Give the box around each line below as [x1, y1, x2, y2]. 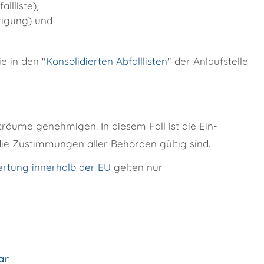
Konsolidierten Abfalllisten [46, 55, 167, 68]
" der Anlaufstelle [167, 55, 248, 68]
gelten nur [111, 161, 163, 174]
